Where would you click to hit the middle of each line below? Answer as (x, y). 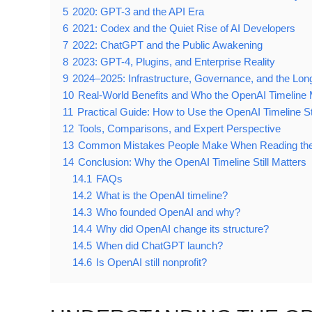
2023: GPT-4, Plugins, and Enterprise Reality (174, 62)
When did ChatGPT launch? (159, 246)
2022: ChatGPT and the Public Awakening (167, 45)
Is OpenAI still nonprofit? (151, 263)
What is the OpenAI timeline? (162, 196)
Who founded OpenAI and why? (168, 212)
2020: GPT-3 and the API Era (138, 12)
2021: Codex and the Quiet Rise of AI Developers (184, 29)
